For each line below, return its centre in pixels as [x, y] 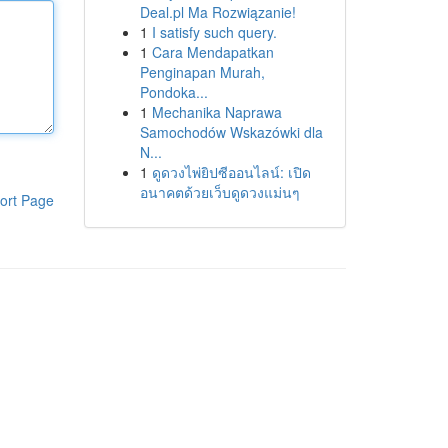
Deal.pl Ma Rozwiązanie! [217, 12]
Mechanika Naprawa [216, 112]
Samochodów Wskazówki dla [231, 132]
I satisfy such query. [214, 32]
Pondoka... [173, 92]
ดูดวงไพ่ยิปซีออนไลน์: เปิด [231, 172]
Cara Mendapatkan [212, 52]
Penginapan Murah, [202, 72]
